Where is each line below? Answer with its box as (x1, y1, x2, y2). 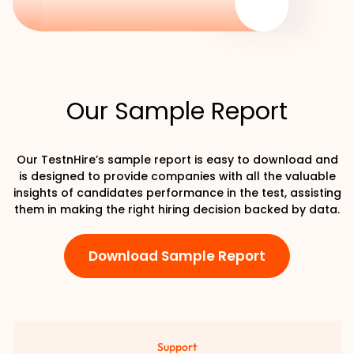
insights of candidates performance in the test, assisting (13, 184, 341, 201)
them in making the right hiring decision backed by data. (14, 201, 340, 217)
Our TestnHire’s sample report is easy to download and (16, 151, 338, 168)
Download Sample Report (88, 246, 265, 265)
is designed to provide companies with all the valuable (18, 168, 336, 184)
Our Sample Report (66, 94, 288, 128)
